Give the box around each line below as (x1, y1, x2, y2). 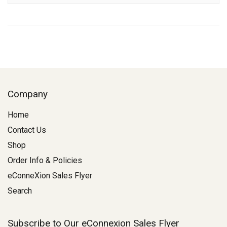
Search (8, 186, 32, 196)
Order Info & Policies (8, 156, 82, 166)
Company (8, 88, 48, 100)
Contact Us (8, 125, 46, 135)
